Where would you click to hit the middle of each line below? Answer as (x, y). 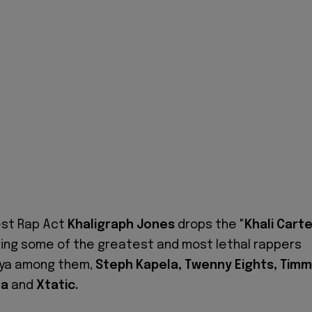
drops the (207, 225)
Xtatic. (59, 285)
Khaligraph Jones (121, 225)
